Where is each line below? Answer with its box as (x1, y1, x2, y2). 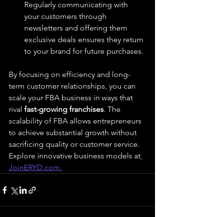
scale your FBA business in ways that (9, 93, 135, 102)
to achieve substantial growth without (9, 128, 139, 137)
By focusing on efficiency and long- (9, 70, 130, 79)
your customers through (24, 12, 108, 21)
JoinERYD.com (9, 163, 60, 172)
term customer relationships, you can (9, 81, 138, 91)
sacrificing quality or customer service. (9, 139, 139, 149)
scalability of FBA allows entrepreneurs (9, 116, 143, 125)
